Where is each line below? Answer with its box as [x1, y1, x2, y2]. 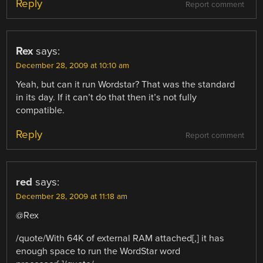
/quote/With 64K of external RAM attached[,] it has [16, 232, 225, 244]
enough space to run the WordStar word [16, 245, 181, 257]
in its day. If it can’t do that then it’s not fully [16, 92, 197, 104]
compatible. [16, 104, 65, 117]
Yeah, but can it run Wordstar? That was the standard [16, 79, 235, 91]
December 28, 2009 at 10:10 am [16, 61, 130, 71]
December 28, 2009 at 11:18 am [16, 192, 128, 202]
